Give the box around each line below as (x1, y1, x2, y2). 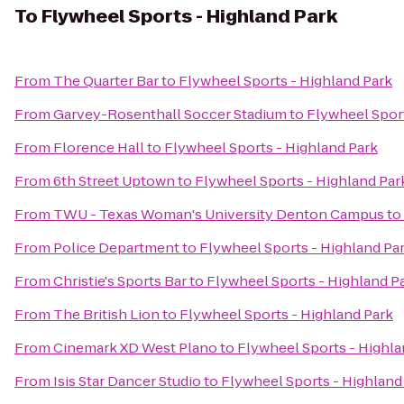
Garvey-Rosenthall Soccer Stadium (53, 105, 287, 124)
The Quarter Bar (53, 71, 159, 90)
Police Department (53, 238, 179, 257)
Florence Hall (53, 138, 144, 157)
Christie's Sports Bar (53, 271, 187, 290)
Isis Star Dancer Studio (53, 372, 201, 390)
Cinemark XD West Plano (53, 338, 217, 357)
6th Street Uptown (53, 171, 175, 190)
